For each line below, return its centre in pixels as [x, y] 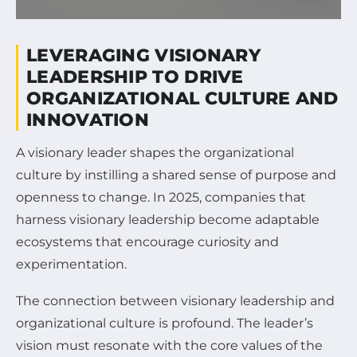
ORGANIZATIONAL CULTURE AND [182, 98]
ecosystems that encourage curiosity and [147, 241]
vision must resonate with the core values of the [169, 345]
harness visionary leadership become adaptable [168, 219]
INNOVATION [88, 120]
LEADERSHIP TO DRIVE [135, 76]
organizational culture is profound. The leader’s [165, 323]
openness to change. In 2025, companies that [161, 197]
